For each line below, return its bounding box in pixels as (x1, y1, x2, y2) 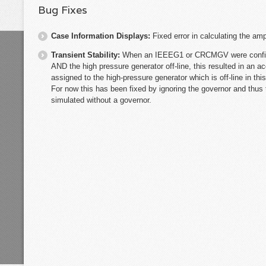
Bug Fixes (38, 3, 87, 17)
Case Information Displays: (51, 31, 153, 40)
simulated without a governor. (51, 95, 151, 104)
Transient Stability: (51, 50, 122, 59)
